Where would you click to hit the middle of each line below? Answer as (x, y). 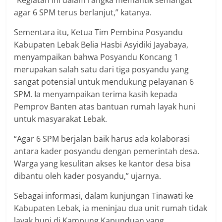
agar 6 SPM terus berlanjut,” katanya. (83, 12)
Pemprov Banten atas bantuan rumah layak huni (105, 106)
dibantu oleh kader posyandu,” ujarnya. (88, 176)
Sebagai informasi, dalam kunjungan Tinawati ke (104, 195)
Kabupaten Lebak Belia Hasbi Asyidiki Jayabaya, (101, 44)
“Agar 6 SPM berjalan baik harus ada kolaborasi (102, 139)
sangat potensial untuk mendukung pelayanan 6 (104, 82)
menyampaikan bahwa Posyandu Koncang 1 (96, 57)
